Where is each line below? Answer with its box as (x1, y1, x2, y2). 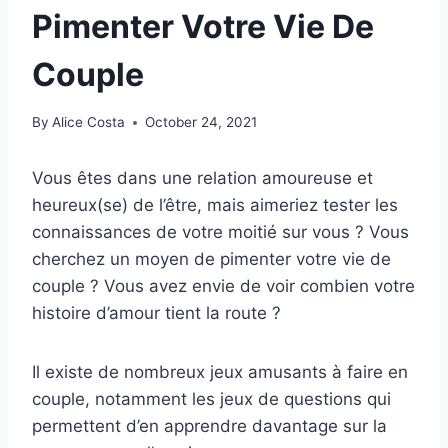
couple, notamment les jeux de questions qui (32, 389, 391, 410)
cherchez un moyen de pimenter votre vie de (32, 249, 391, 270)
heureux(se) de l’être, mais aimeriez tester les (32, 195, 398, 216)
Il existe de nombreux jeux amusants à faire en (32, 362, 408, 383)
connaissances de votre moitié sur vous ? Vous (32, 222, 409, 243)
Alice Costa (52, 114, 126, 131)
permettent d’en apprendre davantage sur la (32, 416, 387, 437)
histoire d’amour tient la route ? (32, 303, 281, 324)
